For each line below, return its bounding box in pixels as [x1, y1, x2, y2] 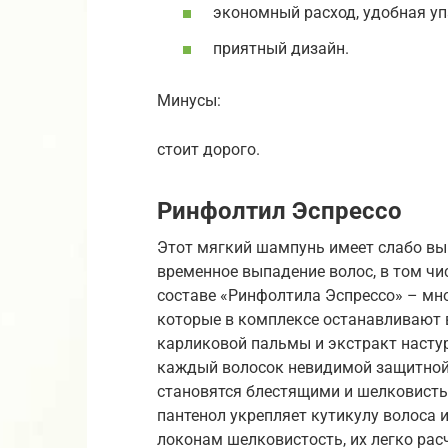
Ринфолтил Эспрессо [157, 197, 402, 226]
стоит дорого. [157, 140, 260, 160]
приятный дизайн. [213, 38, 349, 58]
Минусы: [157, 91, 221, 111]
